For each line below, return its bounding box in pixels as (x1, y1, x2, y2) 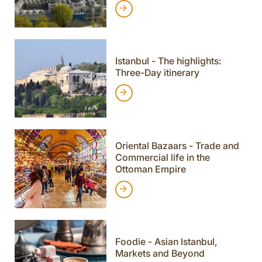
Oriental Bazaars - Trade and (115, 139, 239, 151)
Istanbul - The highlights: (115, 55, 222, 67)
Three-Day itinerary (115, 67, 199, 79)
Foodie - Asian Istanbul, (115, 236, 218, 248)
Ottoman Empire (115, 163, 186, 175)
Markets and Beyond (115, 247, 205, 260)
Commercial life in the (115, 151, 210, 163)
